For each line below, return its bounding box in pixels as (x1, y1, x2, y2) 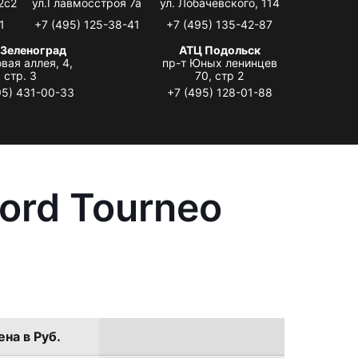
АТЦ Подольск (178, 42, 261, 57)
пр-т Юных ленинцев (161, 55, 277, 70)
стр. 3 (3, 68, 37, 82)
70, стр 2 (195, 68, 245, 82)
